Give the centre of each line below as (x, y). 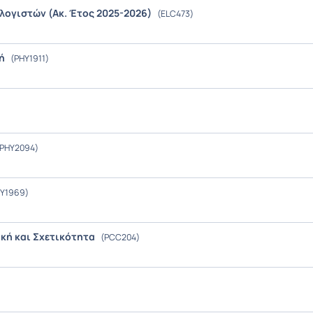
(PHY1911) (29, 58)
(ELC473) (175, 14)
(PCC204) (119, 237)
